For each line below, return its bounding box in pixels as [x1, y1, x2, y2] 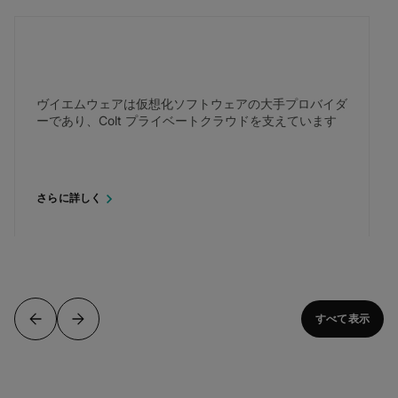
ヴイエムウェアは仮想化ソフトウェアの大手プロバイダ [36, 95, 347, 111]
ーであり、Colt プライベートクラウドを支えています [36, 112, 337, 128]
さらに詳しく [36, 192, 102, 205]
